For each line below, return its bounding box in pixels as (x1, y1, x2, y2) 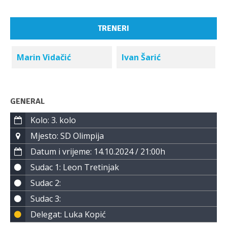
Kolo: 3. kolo (30, 115, 76, 126)
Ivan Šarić (122, 52, 161, 63)
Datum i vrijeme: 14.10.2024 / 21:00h (30, 146, 165, 157)
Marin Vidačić (17, 52, 71, 63)
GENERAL (10, 96, 45, 106)
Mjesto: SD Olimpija (30, 130, 104, 141)
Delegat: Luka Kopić (30, 209, 106, 220)
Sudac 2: (30, 177, 61, 188)
